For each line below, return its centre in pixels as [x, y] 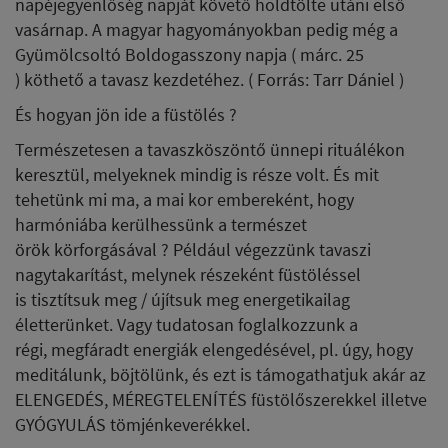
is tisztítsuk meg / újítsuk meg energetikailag [182, 299]
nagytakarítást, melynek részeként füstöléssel [188, 274]
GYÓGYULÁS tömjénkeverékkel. [132, 424]
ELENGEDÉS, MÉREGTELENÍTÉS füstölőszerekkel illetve [221, 399]
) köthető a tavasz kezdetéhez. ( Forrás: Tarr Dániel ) [209, 79]
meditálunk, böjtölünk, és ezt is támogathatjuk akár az [220, 374]
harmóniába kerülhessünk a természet [161, 224]
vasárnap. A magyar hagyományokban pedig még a [206, 29]
